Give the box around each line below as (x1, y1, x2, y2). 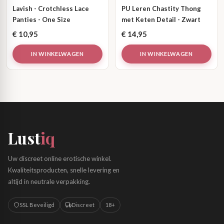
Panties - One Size (12, 15, 70, 23)
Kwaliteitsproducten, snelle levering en (8, 166, 119, 174)
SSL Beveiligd (19, 201, 54, 208)
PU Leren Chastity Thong (121, 4, 201, 12)
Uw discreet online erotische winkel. (8, 154, 111, 162)
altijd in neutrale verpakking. (8, 177, 90, 185)
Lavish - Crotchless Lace (12, 4, 89, 12)
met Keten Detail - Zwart (121, 15, 200, 23)
